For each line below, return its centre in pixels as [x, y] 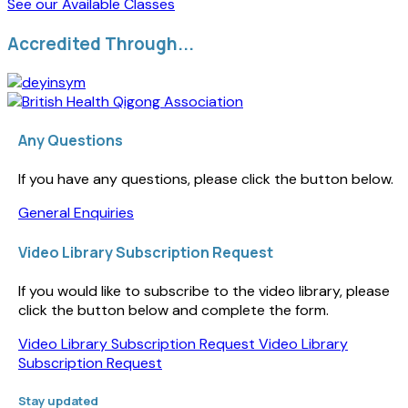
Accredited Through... [101, 44]
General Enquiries [76, 213]
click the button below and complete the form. [173, 310]
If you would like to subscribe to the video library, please [204, 291]
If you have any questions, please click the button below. [206, 179]
